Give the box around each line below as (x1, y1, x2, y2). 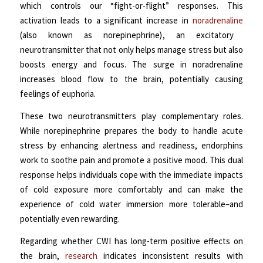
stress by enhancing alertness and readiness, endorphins (19, 140, 244, 151)
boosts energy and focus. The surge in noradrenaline (19, 59, 244, 70)
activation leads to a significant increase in (19, 15, 193, 26)
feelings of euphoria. (19, 88, 96, 100)
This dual (210, 154, 244, 166)
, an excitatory (162, 29, 234, 41)
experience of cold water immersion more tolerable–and (19, 198, 244, 210)
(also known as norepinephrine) (19, 29, 163, 41)
